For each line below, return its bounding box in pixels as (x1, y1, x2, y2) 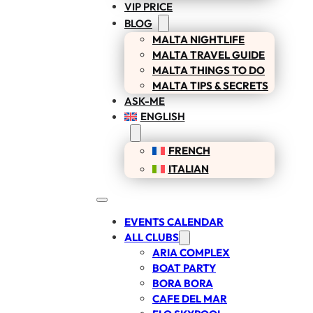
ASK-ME (124, 94, 165, 108)
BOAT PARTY (152, 261, 216, 275)
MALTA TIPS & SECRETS (152, 79, 268, 92)
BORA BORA (152, 277, 213, 290)
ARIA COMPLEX (152, 246, 230, 259)
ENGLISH (140, 110, 185, 123)
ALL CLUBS (124, 231, 179, 244)
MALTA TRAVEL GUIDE (152, 48, 265, 61)
